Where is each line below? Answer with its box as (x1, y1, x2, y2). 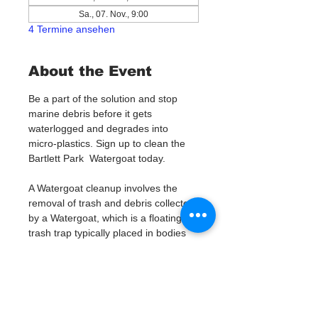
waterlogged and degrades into (28, 123, 171, 134)
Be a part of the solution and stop (28, 93, 180, 104)
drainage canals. (28, 257, 103, 268)
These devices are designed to (28, 287, 180, 298)
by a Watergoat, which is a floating (28, 212, 185, 224)
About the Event (28, 63, 152, 79)
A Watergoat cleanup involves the (28, 182, 180, 194)
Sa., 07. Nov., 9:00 (79, 9, 148, 19)
